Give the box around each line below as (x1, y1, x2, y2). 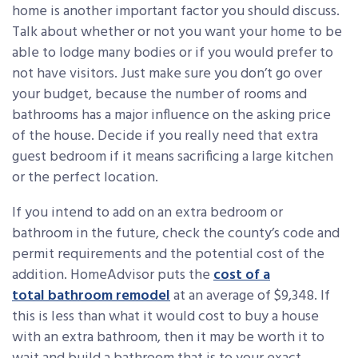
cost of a (213, 263, 270, 287)
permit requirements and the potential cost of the (12, 242, 324, 266)
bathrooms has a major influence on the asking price (12, 103, 331, 127)
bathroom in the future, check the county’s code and (12, 221, 340, 245)
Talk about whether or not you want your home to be (12, 20, 342, 44)
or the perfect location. (12, 165, 158, 189)
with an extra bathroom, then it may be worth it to (12, 325, 324, 349)
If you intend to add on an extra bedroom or (12, 201, 283, 225)
